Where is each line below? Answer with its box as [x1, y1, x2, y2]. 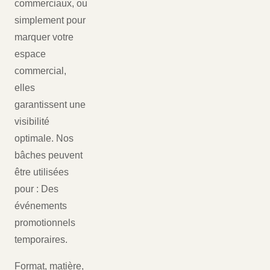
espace [14, 49, 46, 60]
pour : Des [14, 184, 58, 195]
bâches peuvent [14, 150, 83, 161]
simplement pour [14, 15, 86, 26]
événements [14, 201, 67, 212]
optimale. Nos [14, 133, 74, 144]
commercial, [14, 66, 66, 77]
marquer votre [14, 32, 74, 43]
